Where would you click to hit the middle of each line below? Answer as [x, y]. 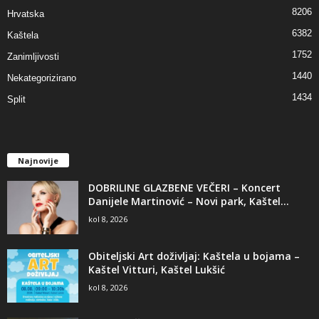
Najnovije [38, 160]
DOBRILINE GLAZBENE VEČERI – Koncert [184, 187]
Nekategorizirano [42, 78]
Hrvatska [26, 14]
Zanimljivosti [33, 56]
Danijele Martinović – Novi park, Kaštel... [189, 201]
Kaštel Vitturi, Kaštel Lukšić [157, 269]
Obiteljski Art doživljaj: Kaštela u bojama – [194, 256]
